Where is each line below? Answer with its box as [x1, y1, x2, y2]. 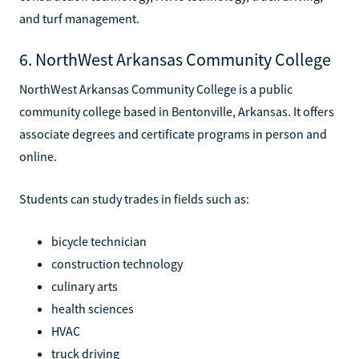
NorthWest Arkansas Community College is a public [19, 80, 292, 97]
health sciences [51, 300, 134, 317]
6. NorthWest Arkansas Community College [19, 47, 331, 71]
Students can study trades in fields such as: [19, 190, 249, 207]
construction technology [51, 255, 183, 272]
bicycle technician [51, 232, 147, 249]
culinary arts [51, 277, 118, 294]
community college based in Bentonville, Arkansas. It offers [19, 103, 334, 119]
